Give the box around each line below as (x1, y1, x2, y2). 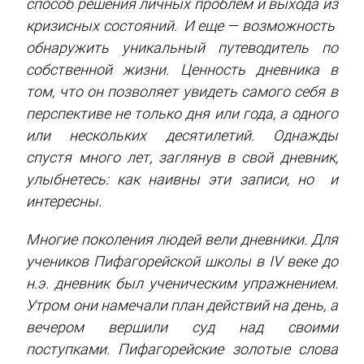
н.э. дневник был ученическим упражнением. (26, 274, 338, 292)
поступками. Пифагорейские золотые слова (26, 340, 338, 357)
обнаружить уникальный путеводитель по (26, 38, 338, 56)
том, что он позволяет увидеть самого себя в (26, 82, 338, 100)
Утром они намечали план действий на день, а (26, 296, 338, 314)
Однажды (272, 126, 338, 144)
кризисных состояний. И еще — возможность (26, 16, 338, 34)
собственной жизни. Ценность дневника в (26, 60, 338, 78)
